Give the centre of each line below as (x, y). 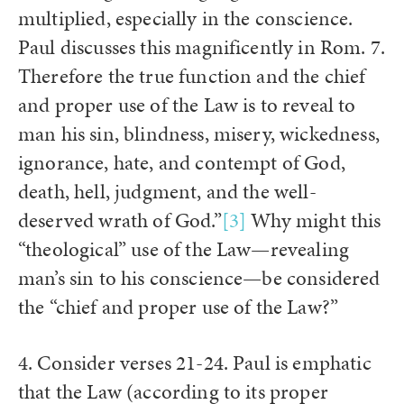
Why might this (314, 220)
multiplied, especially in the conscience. (186, 18)
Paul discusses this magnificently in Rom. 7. (202, 47)
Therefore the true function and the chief (192, 76)
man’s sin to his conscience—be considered (199, 278)
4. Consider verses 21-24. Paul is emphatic (195, 363)
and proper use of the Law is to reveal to (187, 105)
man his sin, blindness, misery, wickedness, (199, 133)
